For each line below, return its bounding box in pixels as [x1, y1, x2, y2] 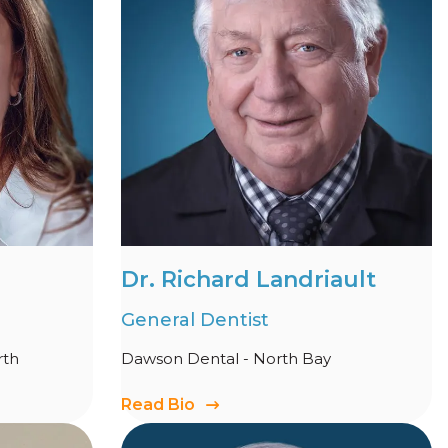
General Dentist [121, 308, 269, 331]
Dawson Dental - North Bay [121, 348, 331, 368]
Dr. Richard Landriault [121, 265, 376, 293]
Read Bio [121, 394, 195, 414]
